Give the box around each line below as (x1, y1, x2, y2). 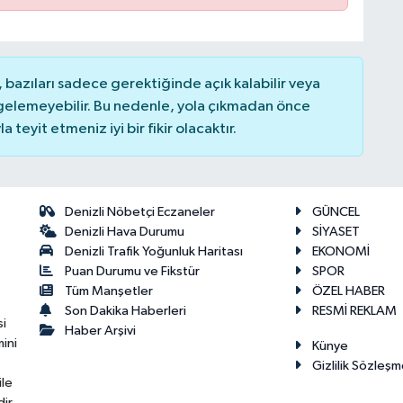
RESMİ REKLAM (311, 304, 397, 318)
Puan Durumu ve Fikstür (65, 264, 201, 279)
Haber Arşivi (65, 324, 137, 338)
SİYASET (311, 225, 360, 239)
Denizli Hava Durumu (65, 225, 185, 239)
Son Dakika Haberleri (65, 304, 187, 318)
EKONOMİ (311, 245, 370, 259)
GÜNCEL (311, 205, 360, 219)
